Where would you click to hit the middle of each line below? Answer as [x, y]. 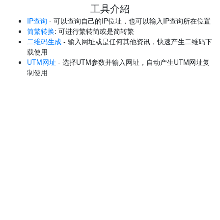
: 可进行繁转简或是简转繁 [94, 31]
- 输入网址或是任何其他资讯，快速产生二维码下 [137, 41]
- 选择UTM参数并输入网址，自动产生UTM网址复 [133, 62]
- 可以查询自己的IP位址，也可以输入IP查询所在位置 [129, 21]
